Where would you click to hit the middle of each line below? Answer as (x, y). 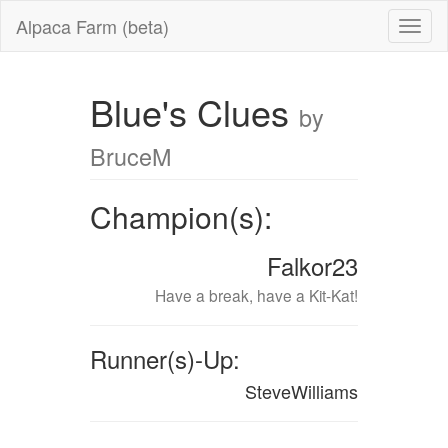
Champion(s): (180, 216)
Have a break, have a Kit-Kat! (257, 295)
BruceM (130, 156)
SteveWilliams (302, 391)
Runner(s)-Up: (164, 358)
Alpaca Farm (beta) (92, 26)
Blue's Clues (194, 111)
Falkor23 (313, 265)
